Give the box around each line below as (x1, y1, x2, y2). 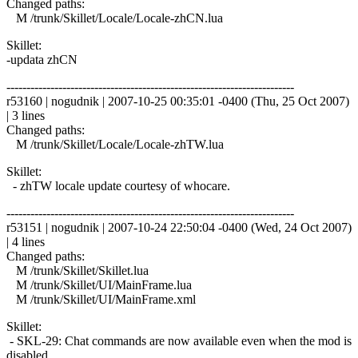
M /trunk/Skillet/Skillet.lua (6, 263, 149, 277)
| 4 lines (6, 234, 45, 249)
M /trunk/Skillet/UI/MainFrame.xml (6, 292, 196, 306)
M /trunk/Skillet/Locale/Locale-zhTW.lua (6, 137, 224, 151)
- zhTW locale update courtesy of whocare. (6, 178, 230, 193)
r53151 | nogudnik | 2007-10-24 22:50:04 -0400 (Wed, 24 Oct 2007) (6, 220, 352, 234)
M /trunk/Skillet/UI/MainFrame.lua (6, 277, 192, 292)
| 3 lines (6, 108, 45, 122)
